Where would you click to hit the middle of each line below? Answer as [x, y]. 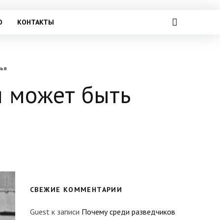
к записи [66, 212]
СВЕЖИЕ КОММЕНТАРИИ [76, 190]
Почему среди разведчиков [128, 212]
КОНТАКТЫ [35, 22]
